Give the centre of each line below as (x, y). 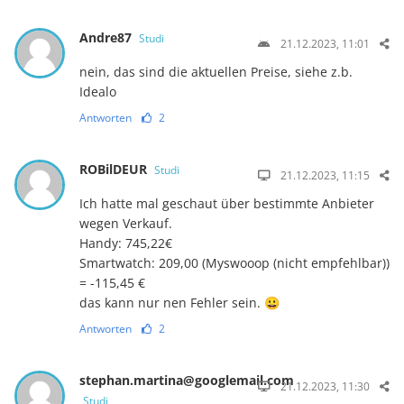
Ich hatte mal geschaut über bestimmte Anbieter (226, 203)
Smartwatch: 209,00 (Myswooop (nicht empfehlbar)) (234, 262)
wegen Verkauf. (125, 223)
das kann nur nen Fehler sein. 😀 (179, 302)
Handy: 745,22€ (125, 243)
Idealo (97, 91)
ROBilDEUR (115, 169)
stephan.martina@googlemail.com (186, 380)
